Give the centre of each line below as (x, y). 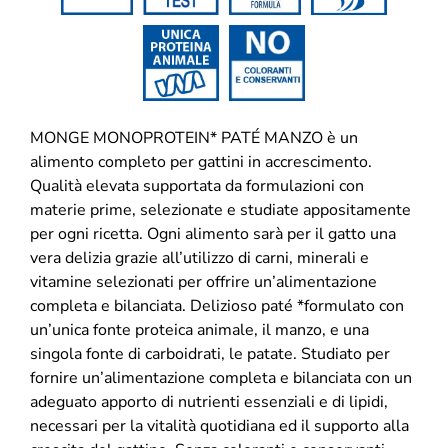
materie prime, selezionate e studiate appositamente (220, 209)
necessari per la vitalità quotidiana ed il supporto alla (219, 425)
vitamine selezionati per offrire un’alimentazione (203, 281)
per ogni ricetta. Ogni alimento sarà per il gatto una (213, 233)
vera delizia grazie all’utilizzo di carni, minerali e (199, 257)
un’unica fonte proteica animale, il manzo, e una (199, 329)
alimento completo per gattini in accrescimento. (201, 161)
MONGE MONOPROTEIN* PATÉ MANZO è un (194, 137)
